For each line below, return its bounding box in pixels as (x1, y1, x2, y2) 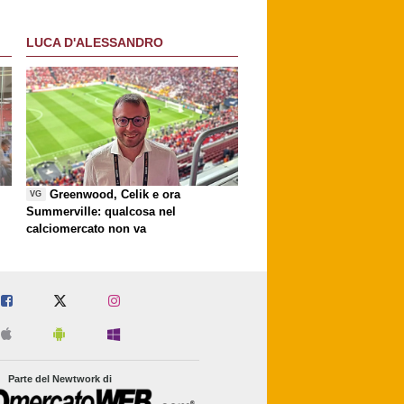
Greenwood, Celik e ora (50, 187, 181, 201)
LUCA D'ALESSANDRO (26, 35, 163, 50)
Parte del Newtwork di (8, 373, 113, 385)
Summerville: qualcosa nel (26, 204, 176, 218)
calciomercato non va (26, 221, 146, 235)
